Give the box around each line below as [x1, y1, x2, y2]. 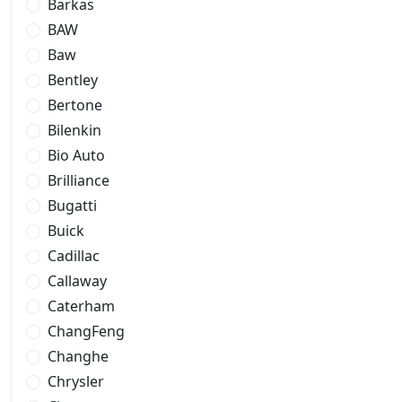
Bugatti [48, 196, 97, 215]
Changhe [48, 346, 109, 366]
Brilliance [48, 170, 109, 190]
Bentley [48, 70, 98, 90]
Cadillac [48, 246, 100, 266]
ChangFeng [48, 321, 125, 341]
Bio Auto [48, 145, 105, 165]
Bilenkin [48, 120, 101, 140]
